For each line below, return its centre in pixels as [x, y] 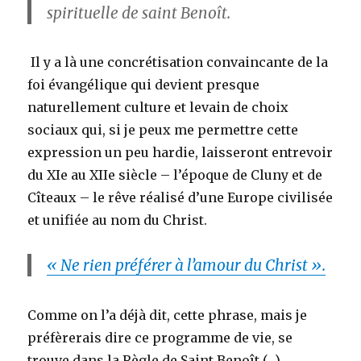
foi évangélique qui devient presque [144, 85]
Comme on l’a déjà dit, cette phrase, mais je [168, 315]
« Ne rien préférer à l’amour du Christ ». [187, 266]
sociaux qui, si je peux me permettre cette [163, 130]
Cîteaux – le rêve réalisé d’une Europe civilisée [180, 198]
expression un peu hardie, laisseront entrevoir [180, 153]
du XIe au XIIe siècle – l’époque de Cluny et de [175, 175]
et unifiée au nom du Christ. [118, 220]
